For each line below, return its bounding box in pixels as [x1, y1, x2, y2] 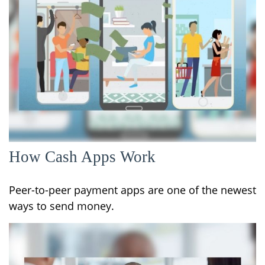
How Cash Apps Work [9, 147, 156, 166]
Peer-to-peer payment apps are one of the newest [9, 182, 256, 197]
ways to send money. [9, 198, 114, 213]
